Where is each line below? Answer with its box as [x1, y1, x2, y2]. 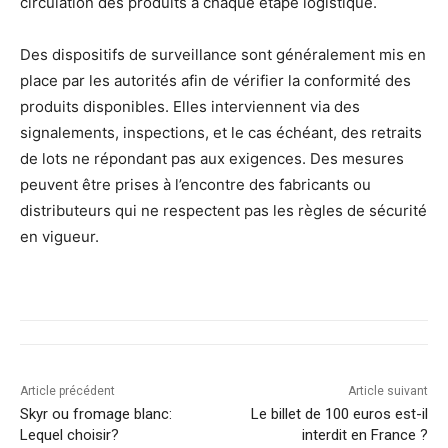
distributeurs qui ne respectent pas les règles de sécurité [20, 200, 427, 220]
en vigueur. [20, 226, 99, 246]
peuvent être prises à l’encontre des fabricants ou [20, 174, 371, 194]
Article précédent [20, 383, 115, 398]
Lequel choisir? [20, 425, 119, 444]
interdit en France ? [301, 425, 428, 444]
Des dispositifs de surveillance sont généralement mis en [20, 44, 426, 64]
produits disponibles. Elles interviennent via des [20, 96, 360, 116]
